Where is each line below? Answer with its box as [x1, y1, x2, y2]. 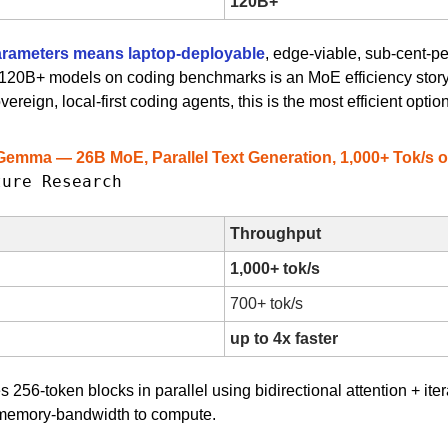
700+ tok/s [230, 294, 303, 312]
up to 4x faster [230, 329, 338, 347]
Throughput [230, 224, 321, 242]
